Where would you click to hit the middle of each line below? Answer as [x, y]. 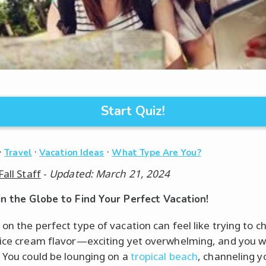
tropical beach [164, 256]
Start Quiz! [133, 111]
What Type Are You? [156, 153]
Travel [18, 153]
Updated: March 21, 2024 [110, 174]
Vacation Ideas [72, 153]
